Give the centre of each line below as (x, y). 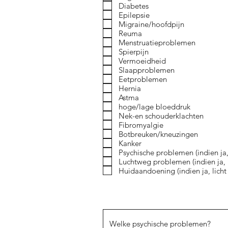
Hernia (130, 88)
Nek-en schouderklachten (161, 116)
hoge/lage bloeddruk (154, 106)
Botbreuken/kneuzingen (158, 134)
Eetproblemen (143, 79)
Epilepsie (134, 15)
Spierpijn (134, 51)
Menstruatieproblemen (157, 42)
